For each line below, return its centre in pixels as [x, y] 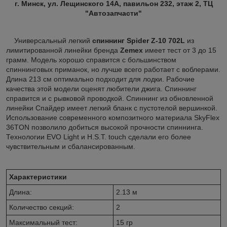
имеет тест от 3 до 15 [180, 50]
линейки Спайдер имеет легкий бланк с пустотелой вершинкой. [112, 108]
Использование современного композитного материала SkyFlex [113, 117]
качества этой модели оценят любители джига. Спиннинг [101, 88]
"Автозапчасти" [113, 13]
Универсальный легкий [49, 40]
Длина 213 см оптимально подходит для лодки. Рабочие [100, 79]
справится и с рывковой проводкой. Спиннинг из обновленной [110, 98]
